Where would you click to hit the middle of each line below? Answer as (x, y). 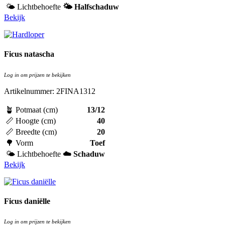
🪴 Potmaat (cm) (32, 109)
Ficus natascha (29, 54)
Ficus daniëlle (27, 201)
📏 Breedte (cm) (31, 132)
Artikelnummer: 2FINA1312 (50, 91)
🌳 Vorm (19, 143)
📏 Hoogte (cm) (31, 121)
